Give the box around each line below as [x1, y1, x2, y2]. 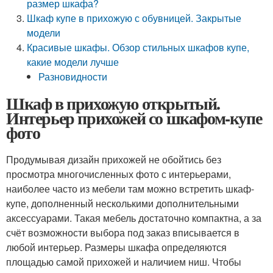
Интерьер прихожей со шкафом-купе [6, 105, 262, 130]
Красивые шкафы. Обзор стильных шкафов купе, [27, 40, 250, 54]
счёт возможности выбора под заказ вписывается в [6, 225, 239, 239]
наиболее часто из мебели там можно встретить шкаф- [6, 182, 254, 196]
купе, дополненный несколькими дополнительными [6, 196, 239, 210]
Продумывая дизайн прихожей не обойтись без [6, 152, 221, 166]
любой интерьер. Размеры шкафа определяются [6, 240, 227, 254]
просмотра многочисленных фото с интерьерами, [6, 167, 231, 181]
